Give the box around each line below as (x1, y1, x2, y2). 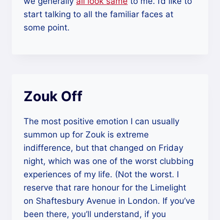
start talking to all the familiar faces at (24, 9, 173, 19)
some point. (24, 22, 70, 32)
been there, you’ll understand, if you (24, 209, 166, 219)
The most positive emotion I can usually (24, 116, 179, 126)
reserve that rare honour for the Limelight (24, 182, 186, 192)
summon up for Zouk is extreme (24, 129, 149, 139)
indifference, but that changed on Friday (24, 142, 183, 153)
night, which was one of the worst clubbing (24, 156, 193, 166)
